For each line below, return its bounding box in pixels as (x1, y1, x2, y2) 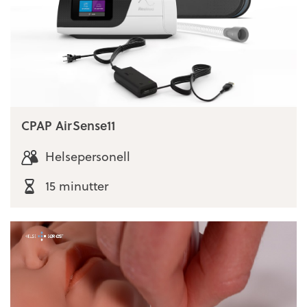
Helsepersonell (45, 146, 130, 165)
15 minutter (45, 176, 108, 195)
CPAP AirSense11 (21, 115, 115, 134)
